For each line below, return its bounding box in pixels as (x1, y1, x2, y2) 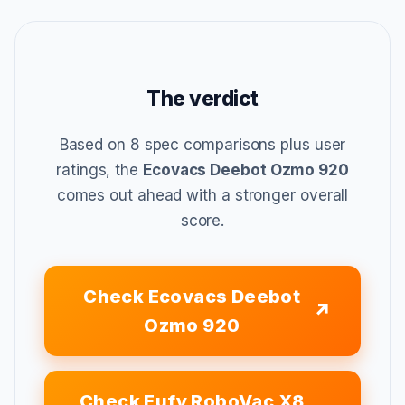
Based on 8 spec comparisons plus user (59, 135, 346, 154)
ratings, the (56, 160, 143, 179)
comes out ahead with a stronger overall (56, 185, 349, 204)
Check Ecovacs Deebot (83, 285, 301, 307)
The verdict (146, 85, 259, 110)
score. (180, 211, 225, 230)
